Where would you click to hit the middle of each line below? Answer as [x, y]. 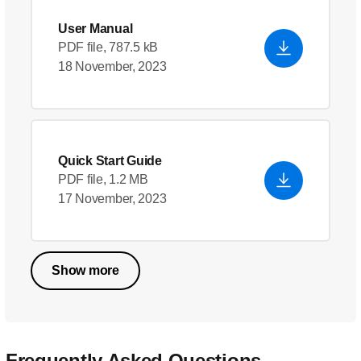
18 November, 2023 [112, 66]
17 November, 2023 [112, 199]
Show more [85, 270]
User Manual [95, 29]
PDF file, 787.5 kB [108, 47]
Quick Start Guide [110, 161]
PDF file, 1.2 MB [103, 179]
